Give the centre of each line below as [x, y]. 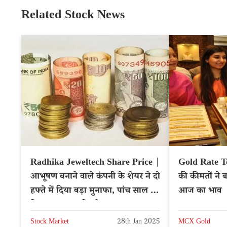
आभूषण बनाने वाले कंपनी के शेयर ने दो [95, 178]
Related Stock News [73, 17]
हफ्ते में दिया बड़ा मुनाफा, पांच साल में [93, 192]
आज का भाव [200, 192]
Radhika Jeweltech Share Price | [95, 163]
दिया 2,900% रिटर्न [64, 206]
